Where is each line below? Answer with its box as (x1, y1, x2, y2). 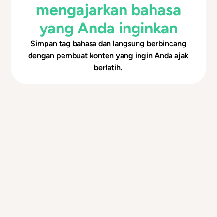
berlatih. (94, 62, 123, 72)
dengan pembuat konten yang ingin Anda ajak (28, 50, 189, 60)
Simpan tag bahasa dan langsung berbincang (30, 38, 186, 48)
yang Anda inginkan (39, 18, 178, 37)
